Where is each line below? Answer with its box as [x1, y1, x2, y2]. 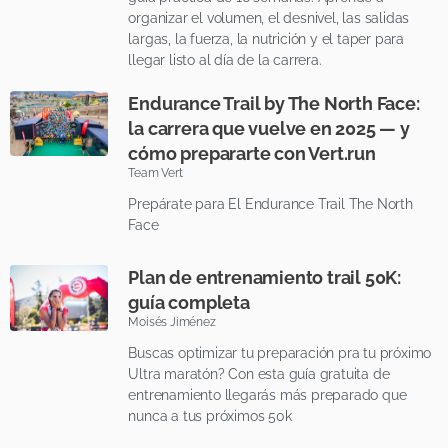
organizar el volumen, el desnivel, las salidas [128, 9, 410, 26]
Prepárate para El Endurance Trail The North [128, 195, 413, 212]
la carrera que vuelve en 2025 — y [128, 117, 410, 139]
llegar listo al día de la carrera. [128, 51, 322, 68]
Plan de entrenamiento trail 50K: [128, 266, 402, 288]
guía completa [128, 291, 250, 313]
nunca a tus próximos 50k [128, 407, 292, 424]
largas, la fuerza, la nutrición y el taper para [128, 30, 405, 47]
